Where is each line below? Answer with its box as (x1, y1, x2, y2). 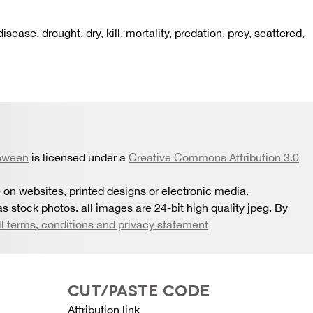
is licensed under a (29, 151, 129, 163)
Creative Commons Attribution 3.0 (129, 151, 299, 163)
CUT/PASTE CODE (67, 280, 210, 298)
